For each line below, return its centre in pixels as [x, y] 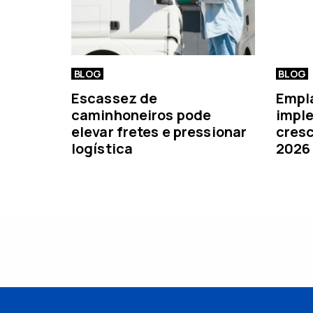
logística [102, 148]
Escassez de [115, 98]
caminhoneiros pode [141, 115]
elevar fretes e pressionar [159, 131]
